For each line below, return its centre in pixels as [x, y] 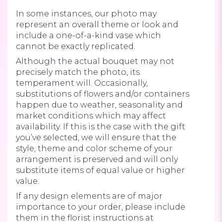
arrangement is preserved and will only [97, 159]
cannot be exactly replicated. [76, 46]
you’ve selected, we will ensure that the [96, 137]
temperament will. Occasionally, [82, 83]
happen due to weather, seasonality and [99, 105]
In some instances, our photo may [86, 13]
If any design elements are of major [89, 196]
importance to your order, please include [101, 207]
